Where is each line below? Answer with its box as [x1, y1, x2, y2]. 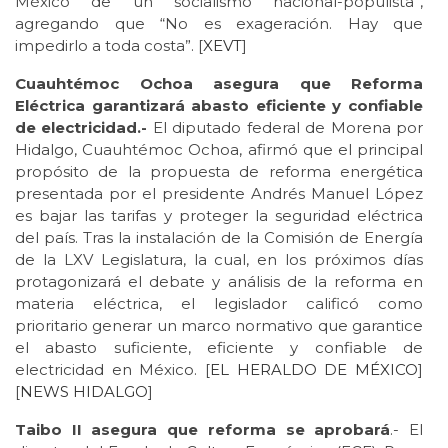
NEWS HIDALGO [20, 381, 148, 401]
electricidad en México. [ [15, 359, 210, 379]
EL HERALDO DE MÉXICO [210, 359, 418, 379]
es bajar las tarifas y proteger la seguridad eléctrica [15, 205, 423, 225]
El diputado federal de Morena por [147, 117, 424, 137]
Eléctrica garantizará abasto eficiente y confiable [15, 95, 423, 115]
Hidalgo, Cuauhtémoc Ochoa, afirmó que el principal [15, 139, 423, 159]
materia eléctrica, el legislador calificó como [15, 293, 423, 313]
